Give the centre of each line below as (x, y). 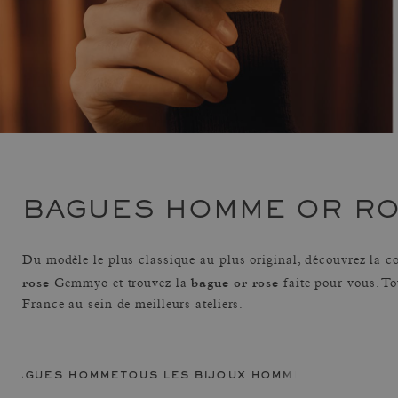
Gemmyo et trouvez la (120, 284)
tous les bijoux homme (211, 374)
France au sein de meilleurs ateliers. (133, 305)
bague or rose (235, 282)
